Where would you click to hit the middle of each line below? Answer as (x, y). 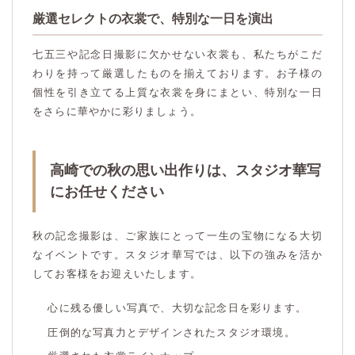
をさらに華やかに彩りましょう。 (117, 112)
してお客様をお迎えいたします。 (117, 273)
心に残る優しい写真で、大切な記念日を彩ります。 (177, 308)
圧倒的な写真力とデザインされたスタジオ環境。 (172, 332)
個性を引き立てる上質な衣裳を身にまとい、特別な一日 (177, 93)
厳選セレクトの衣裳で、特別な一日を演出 (153, 18)
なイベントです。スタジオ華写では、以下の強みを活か (177, 254)
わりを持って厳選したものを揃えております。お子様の (177, 74)
